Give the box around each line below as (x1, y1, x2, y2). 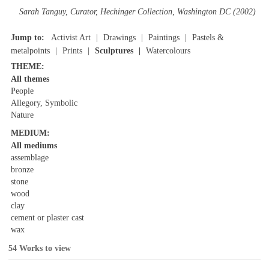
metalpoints (10, 46, 50, 56)
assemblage (10, 153, 49, 162)
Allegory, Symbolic (10, 98, 77, 108)
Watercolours (145, 46, 190, 56)
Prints (62, 46, 82, 56)
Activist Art (50, 33, 91, 43)
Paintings (148, 33, 180, 43)
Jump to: (10, 33, 49, 43)
